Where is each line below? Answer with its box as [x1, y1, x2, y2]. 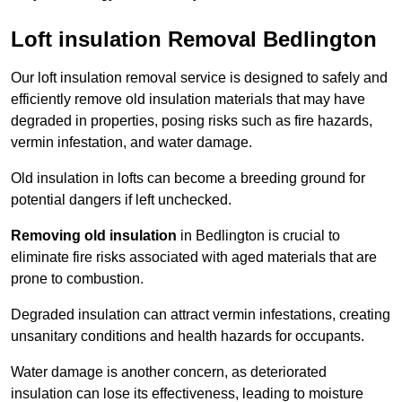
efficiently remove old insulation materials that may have [11, 92, 365, 108]
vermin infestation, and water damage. [11, 135, 252, 151]
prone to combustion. [11, 271, 144, 287]
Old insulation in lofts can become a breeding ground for [11, 170, 365, 187]
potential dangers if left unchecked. [11, 192, 232, 208]
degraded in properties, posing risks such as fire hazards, [11, 113, 372, 129]
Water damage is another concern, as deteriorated [11, 364, 327, 380]
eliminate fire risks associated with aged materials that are [11, 249, 377, 266]
